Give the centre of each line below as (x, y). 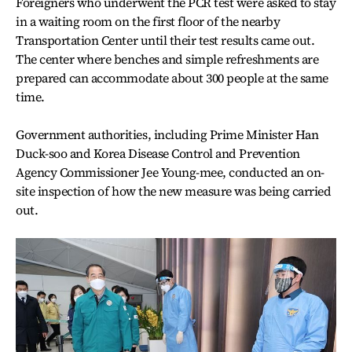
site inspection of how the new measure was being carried (174, 191)
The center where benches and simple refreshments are (167, 59)
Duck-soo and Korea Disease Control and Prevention (158, 153)
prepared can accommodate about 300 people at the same (172, 77)
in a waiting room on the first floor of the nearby (148, 21)
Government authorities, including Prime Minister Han (167, 134)
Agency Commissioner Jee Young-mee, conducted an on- (170, 172)
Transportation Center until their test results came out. (165, 40)
